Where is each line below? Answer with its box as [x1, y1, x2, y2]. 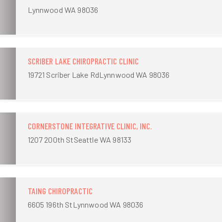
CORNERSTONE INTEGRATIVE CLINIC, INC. [27, 120, 152, 131]
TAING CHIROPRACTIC [27, 185, 93, 196]
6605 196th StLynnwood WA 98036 [27, 199, 144, 209]
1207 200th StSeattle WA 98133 [27, 134, 132, 144]
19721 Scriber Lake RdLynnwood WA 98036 [27, 69, 170, 79]
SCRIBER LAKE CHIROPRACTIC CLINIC [27, 55, 139, 66]
